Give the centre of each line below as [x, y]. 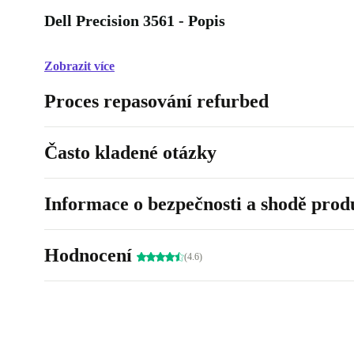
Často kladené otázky [130, 153]
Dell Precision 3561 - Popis [135, 21]
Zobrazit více [79, 66]
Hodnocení [90, 256]
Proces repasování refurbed [156, 102]
